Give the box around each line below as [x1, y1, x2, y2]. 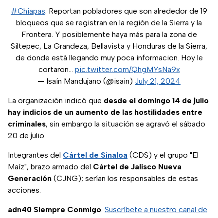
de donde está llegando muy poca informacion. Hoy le [15, 53, 203, 63]
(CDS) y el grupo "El [127, 150, 199, 160]
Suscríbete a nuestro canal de [105, 205, 207, 215]
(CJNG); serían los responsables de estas [52, 174, 198, 183]
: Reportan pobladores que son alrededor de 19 [45, 6, 207, 16]
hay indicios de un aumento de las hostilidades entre [8, 108, 202, 117]
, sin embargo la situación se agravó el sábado [46, 119, 205, 129]
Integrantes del [8, 150, 63, 160]
